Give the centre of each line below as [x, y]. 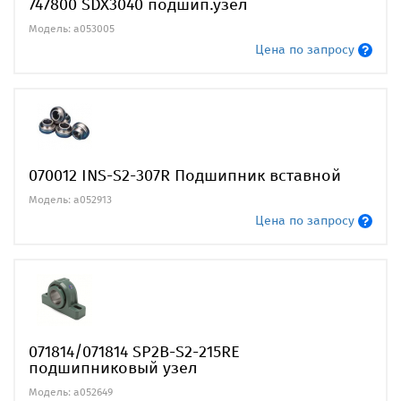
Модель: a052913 [70, 199]
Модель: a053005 [72, 28]
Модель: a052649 [71, 392]
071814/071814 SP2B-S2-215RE [134, 351]
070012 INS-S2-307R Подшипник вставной [185, 175]
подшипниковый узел [113, 367]
